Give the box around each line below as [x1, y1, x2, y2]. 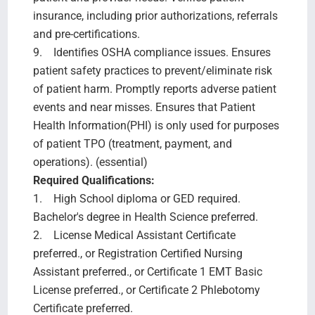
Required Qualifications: [32, 173, 155, 187]
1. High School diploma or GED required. [32, 191, 240, 205]
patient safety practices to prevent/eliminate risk [32, 63, 272, 77]
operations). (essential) [32, 155, 148, 169]
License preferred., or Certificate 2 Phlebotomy [32, 283, 260, 297]
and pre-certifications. [32, 27, 140, 41]
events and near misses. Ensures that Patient [32, 100, 255, 114]
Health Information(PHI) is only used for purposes [32, 118, 279, 132]
